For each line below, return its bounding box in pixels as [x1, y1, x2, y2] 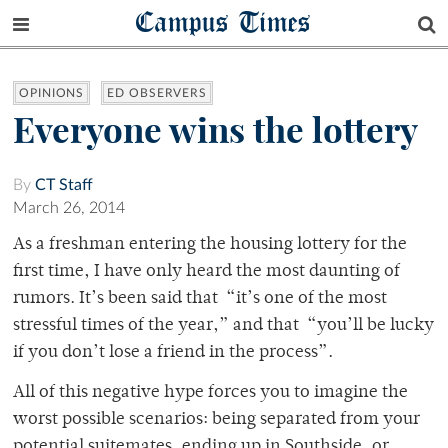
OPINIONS [19, 87, 85, 100]
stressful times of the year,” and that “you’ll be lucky [13, 317, 434, 336]
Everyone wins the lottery [13, 108, 418, 153]
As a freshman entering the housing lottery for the [13, 236, 407, 255]
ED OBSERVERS [107, 87, 208, 100]
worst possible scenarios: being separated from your [13, 411, 420, 430]
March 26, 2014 [13, 200, 125, 217]
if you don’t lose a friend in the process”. [13, 344, 333, 363]
